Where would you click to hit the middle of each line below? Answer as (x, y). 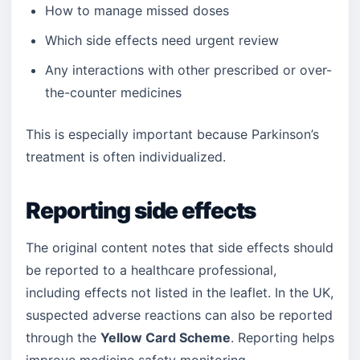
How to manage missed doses (137, 10)
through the (63, 337)
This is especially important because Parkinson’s (172, 134)
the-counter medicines (113, 92)
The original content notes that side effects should (180, 247)
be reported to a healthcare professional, (151, 270)
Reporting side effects (141, 211)
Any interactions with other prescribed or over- (188, 70)
